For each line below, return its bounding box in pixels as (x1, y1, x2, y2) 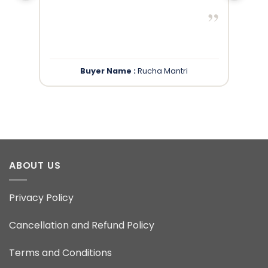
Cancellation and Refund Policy (9, 218, 154, 233)
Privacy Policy (9, 191, 74, 205)
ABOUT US (9, 158, 61, 172)
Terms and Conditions (9, 245, 112, 260)
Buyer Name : (80, 66, 136, 77)
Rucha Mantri (136, 66, 188, 77)
